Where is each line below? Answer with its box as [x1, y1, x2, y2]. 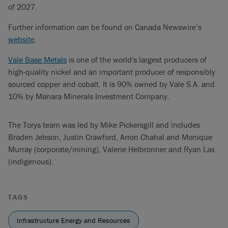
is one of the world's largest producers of [67, 54, 207, 65]
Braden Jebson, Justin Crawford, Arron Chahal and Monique [8, 132, 212, 142]
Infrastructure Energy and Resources [17, 216, 130, 225]
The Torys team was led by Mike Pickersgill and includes [8, 120, 200, 130]
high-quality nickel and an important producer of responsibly [8, 67, 215, 77]
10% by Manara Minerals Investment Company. [8, 91, 169, 102]
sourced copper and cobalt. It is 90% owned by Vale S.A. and [8, 79, 215, 90]
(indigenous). [8, 156, 53, 167]
